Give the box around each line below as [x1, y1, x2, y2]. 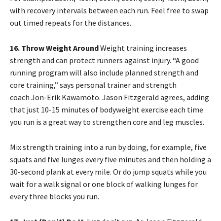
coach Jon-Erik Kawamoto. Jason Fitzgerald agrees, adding [10, 92, 209, 103]
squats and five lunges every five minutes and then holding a [10, 154, 211, 165]
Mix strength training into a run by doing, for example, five [10, 142, 207, 152]
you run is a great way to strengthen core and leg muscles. [10, 117, 204, 127]
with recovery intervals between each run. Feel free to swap [10, 5, 209, 16]
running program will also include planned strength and [10, 68, 198, 78]
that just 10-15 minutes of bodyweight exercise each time [10, 105, 203, 115]
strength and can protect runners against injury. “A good [10, 55, 199, 66]
